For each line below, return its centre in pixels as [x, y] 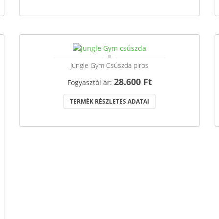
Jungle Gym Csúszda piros [109, 65]
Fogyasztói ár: [90, 82]
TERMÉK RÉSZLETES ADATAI [109, 101]
